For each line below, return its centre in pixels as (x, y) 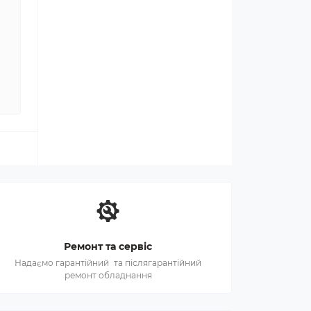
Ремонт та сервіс (108, 246)
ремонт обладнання (108, 275)
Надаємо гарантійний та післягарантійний (108, 262)
